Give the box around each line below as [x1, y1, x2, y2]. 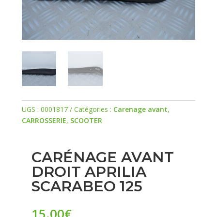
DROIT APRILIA [31, 163, 146, 181]
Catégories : [74, 105, 113, 114]
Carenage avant [113, 105, 168, 114]
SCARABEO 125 [31, 177, 142, 196]
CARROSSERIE [21, 116, 66, 125]
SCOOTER [70, 116, 102, 125]
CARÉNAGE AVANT [31, 148, 174, 167]
